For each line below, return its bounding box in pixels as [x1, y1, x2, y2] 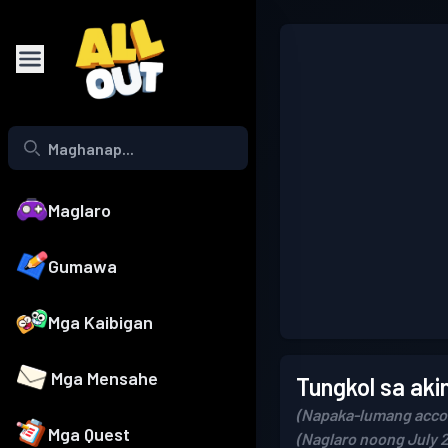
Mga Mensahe [51, 367, 159, 390]
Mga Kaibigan [48, 311, 153, 334]
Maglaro [48, 199, 111, 222]
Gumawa [48, 255, 117, 278]
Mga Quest [48, 423, 130, 446]
